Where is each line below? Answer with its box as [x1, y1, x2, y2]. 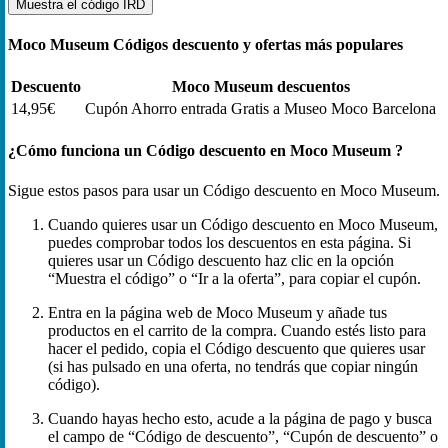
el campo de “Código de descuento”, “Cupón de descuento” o [48, 427, 438, 445]
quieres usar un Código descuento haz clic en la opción [48, 251, 394, 269]
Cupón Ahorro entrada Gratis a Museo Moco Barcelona [85, 100, 436, 118]
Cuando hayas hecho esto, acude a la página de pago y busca [48, 409, 432, 427]
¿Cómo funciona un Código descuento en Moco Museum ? [8, 142, 403, 160]
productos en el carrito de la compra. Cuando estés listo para [48, 321, 426, 339]
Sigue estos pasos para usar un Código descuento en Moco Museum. [8, 181, 440, 199]
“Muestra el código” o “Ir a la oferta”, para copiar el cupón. [48, 269, 421, 287]
